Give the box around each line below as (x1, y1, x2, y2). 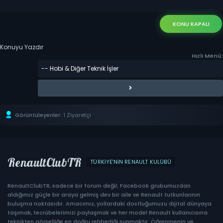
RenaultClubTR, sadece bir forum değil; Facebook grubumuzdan (7, 181, 191, 190)
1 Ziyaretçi (63, 111, 91, 119)
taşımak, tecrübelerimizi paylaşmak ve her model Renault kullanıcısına (7, 208, 208, 217)
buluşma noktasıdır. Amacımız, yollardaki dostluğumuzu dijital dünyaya (7, 199, 212, 208)
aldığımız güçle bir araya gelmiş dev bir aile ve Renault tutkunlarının (7, 190, 200, 199)
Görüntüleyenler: (15, 111, 62, 119)
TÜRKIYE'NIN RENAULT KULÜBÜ (91, 158, 172, 166)
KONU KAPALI (172, 19, 210, 28)
